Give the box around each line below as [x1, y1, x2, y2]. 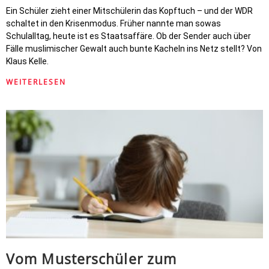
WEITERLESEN [6, 77, 66, 87]
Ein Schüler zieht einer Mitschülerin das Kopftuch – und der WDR [6, 6, 253, 16]
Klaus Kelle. [6, 56, 49, 66]
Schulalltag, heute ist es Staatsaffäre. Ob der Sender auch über [6, 31, 251, 41]
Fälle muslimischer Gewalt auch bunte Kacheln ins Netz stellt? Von [6, 44, 262, 53]
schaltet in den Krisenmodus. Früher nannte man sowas [6, 19, 221, 28]
